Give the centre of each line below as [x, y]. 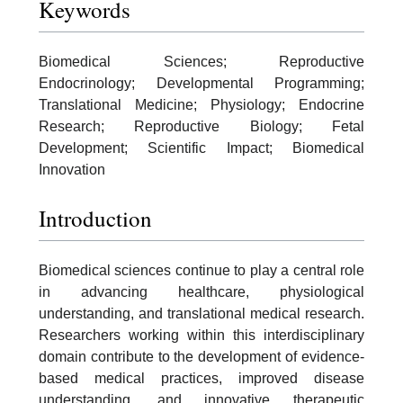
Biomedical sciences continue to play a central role [201, 270]
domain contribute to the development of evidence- [201, 356]
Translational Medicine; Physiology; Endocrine [201, 105]
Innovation [72, 170]
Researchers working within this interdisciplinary [201, 335]
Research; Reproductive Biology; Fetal [201, 126]
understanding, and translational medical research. [201, 313]
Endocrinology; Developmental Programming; [201, 83]
